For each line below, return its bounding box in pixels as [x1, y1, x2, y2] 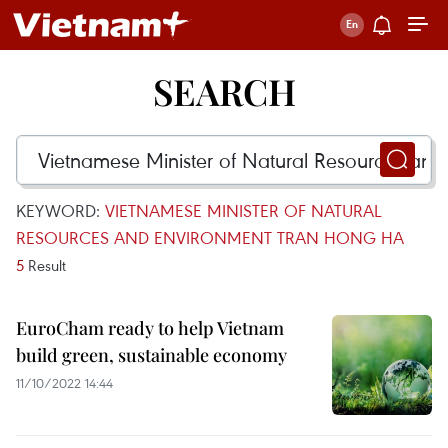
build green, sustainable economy [16, 343, 287, 367]
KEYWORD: [16, 199, 105, 222]
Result [24, 255, 66, 275]
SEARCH [152, 67, 296, 115]
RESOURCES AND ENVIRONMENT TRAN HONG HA [16, 226, 404, 249]
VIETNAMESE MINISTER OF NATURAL [105, 199, 382, 222]
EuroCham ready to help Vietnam [16, 316, 284, 340]
